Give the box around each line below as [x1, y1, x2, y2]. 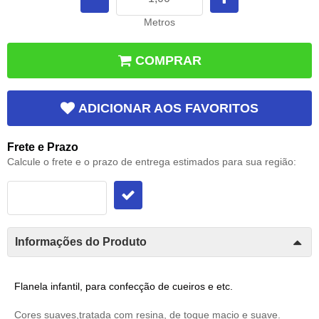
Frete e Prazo [7, 141, 78, 154]
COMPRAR [135, 53, 202, 68]
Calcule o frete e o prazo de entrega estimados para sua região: [7, 156, 296, 168]
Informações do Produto [15, 236, 147, 249]
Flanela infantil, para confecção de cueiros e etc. [14, 280, 233, 292]
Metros [144, 16, 175, 28]
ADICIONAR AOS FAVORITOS [78, 101, 258, 116]
